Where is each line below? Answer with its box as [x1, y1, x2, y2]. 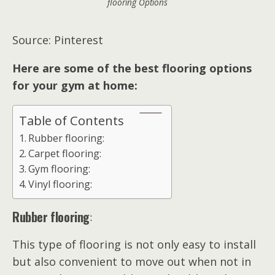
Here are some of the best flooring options [12, 60, 252, 76]
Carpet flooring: [28, 146, 102, 160]
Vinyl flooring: [28, 177, 93, 191]
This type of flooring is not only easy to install [12, 236, 256, 252]
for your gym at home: [12, 77, 137, 93]
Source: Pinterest [12, 32, 103, 47]
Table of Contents [19, 111, 124, 129]
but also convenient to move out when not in [12, 254, 251, 269]
